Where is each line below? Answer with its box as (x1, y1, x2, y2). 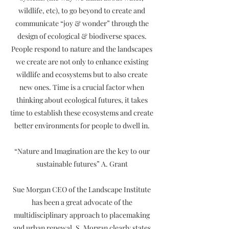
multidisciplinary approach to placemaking (14, 210, 150, 220)
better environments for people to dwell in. (14, 121, 150, 130)
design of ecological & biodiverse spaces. (17, 31, 147, 41)
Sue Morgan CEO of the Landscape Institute (13, 185, 151, 194)
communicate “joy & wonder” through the (15, 18, 149, 28)
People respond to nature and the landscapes (11, 44, 152, 54)
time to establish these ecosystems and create (10, 108, 153, 118)
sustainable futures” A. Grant (36, 159, 128, 169)
